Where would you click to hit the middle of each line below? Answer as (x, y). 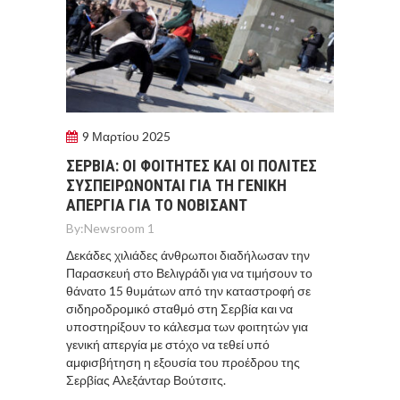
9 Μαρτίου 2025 (126, 136)
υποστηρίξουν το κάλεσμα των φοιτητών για (187, 326)
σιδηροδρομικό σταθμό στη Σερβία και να (179, 308)
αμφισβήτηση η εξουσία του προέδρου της (183, 362)
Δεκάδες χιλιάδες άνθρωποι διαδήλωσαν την (188, 254)
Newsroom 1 (119, 228)
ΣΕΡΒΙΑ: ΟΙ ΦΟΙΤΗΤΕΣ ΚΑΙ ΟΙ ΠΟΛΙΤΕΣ (192, 165)
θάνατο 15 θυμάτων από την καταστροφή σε (188, 290)
